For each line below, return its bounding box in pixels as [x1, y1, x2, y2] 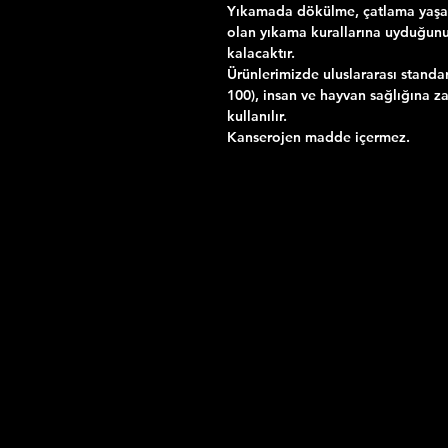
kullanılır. [227, 107, 287, 126]
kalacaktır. [227, 44, 295, 63]
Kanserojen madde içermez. [227, 128, 410, 147]
